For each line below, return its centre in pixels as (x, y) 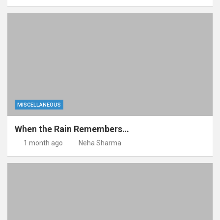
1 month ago (43, 143)
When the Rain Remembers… (72, 129)
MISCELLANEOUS (39, 105)
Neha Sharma (100, 143)
